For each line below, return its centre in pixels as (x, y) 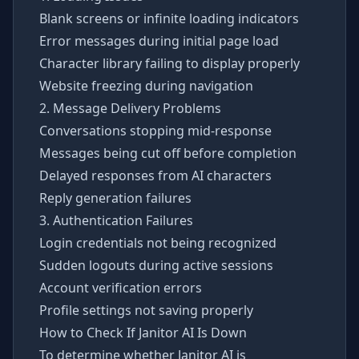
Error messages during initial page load (159, 41)
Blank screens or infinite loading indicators (169, 18)
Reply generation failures (115, 198)
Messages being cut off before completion (168, 153)
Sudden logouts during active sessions (156, 265)
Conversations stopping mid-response (155, 131)
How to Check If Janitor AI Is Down (143, 333)
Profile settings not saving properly (146, 310)
